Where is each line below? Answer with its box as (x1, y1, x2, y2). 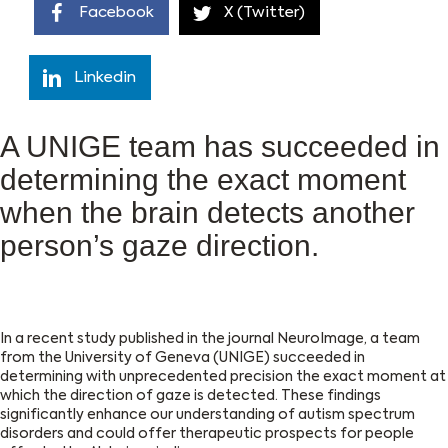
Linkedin (74, 70, 136, 86)
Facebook (79, 5, 154, 21)
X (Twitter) (224, 5, 305, 21)
